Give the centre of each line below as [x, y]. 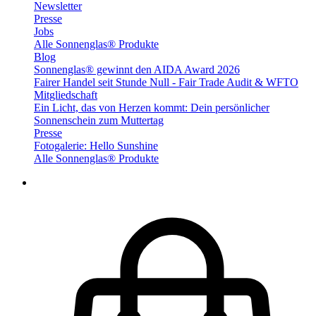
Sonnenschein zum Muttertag [99, 121]
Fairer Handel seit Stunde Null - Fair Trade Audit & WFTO [166, 83]
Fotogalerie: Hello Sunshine [96, 146]
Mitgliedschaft [66, 95]
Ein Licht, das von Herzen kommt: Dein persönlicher [152, 108]
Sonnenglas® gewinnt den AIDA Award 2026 [137, 70]
